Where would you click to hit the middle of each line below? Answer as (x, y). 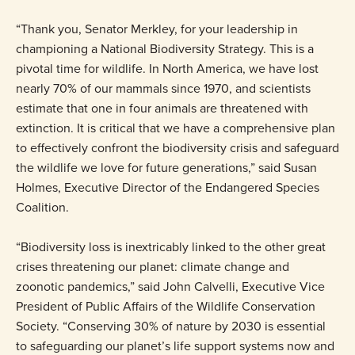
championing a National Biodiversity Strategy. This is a (165, 49)
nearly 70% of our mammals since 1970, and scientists (163, 88)
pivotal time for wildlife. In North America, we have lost (167, 69)
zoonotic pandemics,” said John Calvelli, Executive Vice (170, 286)
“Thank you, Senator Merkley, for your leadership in (157, 29)
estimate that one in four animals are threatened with (162, 108)
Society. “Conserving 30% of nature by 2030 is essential (171, 326)
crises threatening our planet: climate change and (153, 267)
